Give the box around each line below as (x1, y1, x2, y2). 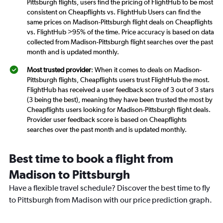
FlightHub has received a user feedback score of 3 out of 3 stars (27, 86, 214, 94)
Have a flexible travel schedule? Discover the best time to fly (9, 183, 210, 193)
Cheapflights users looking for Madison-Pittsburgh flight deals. (27, 106, 211, 114)
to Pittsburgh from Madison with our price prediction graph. (9, 195, 212, 205)
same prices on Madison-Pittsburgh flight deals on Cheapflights (27, 18, 213, 26)
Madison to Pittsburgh (9, 167, 130, 182)
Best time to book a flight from (9, 151, 173, 166)
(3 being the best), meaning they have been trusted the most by (27, 96, 213, 104)
